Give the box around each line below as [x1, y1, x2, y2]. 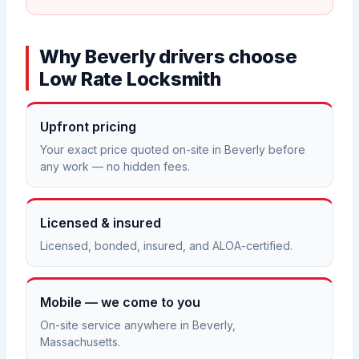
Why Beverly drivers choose [38, 44, 297, 68]
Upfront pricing [40, 119, 137, 135]
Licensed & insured [40, 215, 162, 232]
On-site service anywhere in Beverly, [40, 318, 236, 333]
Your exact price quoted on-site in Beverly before [40, 143, 306, 157]
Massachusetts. [40, 335, 121, 349]
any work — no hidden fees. [40, 159, 191, 174]
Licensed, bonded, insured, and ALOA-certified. [40, 239, 293, 253]
